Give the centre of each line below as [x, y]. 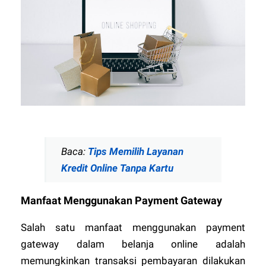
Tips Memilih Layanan [136, 152]
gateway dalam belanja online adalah [133, 244]
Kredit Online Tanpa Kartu [118, 168]
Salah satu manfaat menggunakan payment [133, 228]
